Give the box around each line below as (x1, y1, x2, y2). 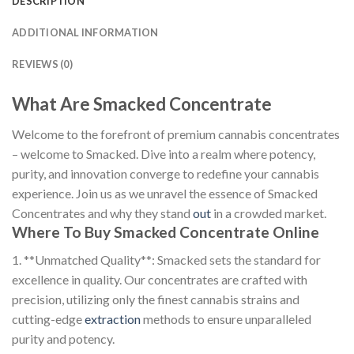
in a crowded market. (211, 205, 326, 221)
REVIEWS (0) (12, 57, 73, 70)
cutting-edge (12, 311, 85, 326)
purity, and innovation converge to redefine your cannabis (12, 166, 319, 182)
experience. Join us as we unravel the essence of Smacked (12, 186, 318, 201)
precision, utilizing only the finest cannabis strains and (12, 291, 299, 307)
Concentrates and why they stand (12, 205, 193, 221)
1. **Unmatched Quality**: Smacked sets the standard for (12, 251, 321, 267)
